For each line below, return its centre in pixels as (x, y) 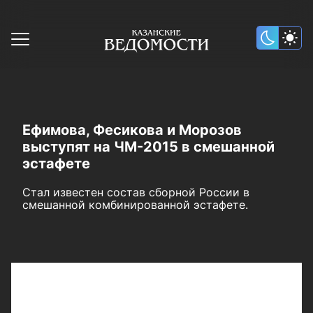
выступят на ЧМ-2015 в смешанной (148, 147)
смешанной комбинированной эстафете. (135, 205)
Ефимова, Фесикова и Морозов (132, 130)
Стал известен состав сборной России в (136, 192)
